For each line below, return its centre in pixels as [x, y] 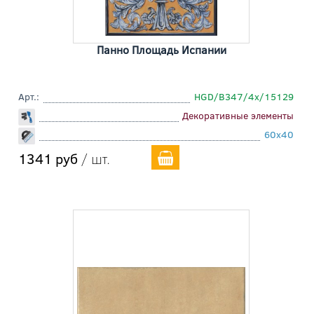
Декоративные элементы [238, 116]
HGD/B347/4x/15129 [244, 97]
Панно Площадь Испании [161, 50]
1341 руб [48, 158]
